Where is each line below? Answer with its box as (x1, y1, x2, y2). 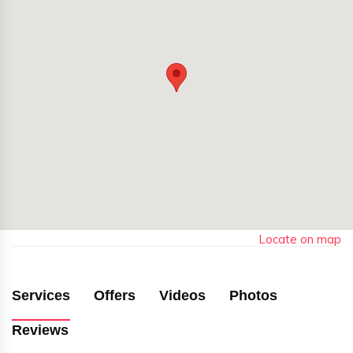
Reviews (12, 322, 69, 339)
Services (12, 288, 70, 304)
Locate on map (258, 232, 341, 247)
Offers (94, 288, 136, 304)
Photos (229, 288, 277, 304)
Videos (159, 288, 206, 304)
